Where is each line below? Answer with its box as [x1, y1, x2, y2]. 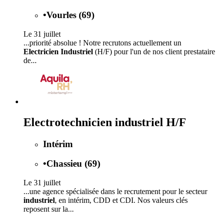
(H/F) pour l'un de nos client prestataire [93, 47, 215, 56]
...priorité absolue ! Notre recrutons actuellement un [23, 38, 181, 47]
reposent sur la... [23, 205, 74, 214]
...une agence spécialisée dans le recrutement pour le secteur [23, 187, 207, 196]
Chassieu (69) [46, 158, 100, 169]
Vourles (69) [46, 10, 94, 21]
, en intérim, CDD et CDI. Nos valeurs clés [55, 196, 188, 205]
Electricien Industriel [23, 47, 93, 56]
